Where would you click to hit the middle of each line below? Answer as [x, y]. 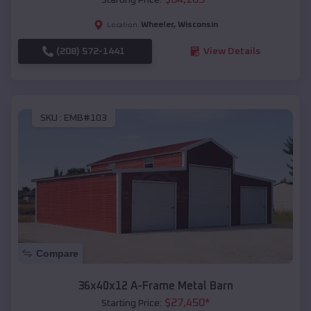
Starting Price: [131, 304]
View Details [232, 51]
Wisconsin [197, 25]
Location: [123, 25]
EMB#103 [85, 118]
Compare [57, 254]
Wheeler [157, 25]
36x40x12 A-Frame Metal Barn [155, 286]
